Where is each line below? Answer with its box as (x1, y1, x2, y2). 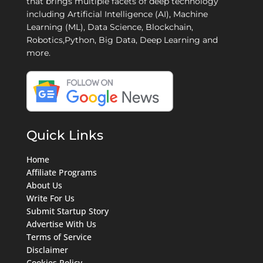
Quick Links (26, 127, 103, 143)
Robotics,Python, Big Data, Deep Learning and (26, 35, 218, 46)
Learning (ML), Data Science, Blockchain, (26, 22, 193, 33)
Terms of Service (26, 231, 92, 242)
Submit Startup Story (26, 205, 109, 217)
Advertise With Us (26, 218, 96, 230)
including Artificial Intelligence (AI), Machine (26, 9, 208, 20)
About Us (26, 179, 62, 191)
